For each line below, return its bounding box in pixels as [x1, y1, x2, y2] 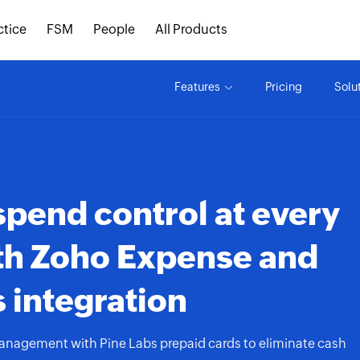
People [93, 22, 135, 37]
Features [174, 80, 220, 93]
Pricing [265, 80, 302, 93]
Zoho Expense [31, 239, 252, 276]
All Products [155, 22, 227, 37]
